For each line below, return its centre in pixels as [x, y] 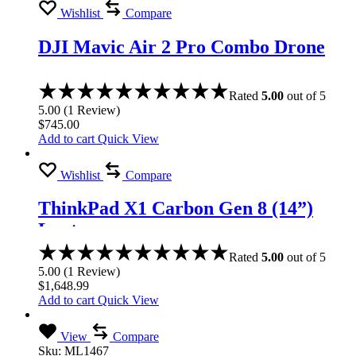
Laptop [68, 230]
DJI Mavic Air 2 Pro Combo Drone [182, 46]
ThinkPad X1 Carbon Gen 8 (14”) [176, 209]
